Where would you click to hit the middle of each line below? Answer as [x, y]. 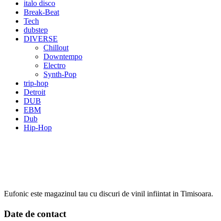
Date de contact [35, 214]
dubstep [36, 30]
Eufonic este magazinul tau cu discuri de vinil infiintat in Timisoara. [109, 194]
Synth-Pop [60, 74]
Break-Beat [41, 12]
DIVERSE [41, 39]
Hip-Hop [38, 128]
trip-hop [36, 83]
